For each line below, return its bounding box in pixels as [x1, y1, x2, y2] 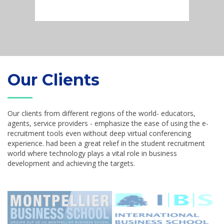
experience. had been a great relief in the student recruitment [7, 138, 205, 148]
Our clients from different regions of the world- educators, [7, 108, 195, 118]
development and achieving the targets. [7, 158, 135, 168]
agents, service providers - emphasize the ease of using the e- [7, 118, 208, 128]
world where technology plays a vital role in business [7, 148, 177, 158]
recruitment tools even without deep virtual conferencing [7, 128, 191, 138]
